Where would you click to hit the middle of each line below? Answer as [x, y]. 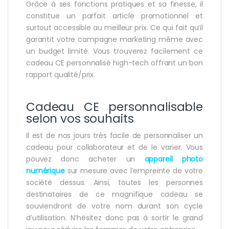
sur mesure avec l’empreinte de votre [134, 171]
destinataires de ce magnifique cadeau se [114, 194]
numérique [45, 171]
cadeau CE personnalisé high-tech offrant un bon [114, 63]
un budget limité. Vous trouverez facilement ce [114, 51]
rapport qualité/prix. [61, 75]
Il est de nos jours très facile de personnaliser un [114, 136]
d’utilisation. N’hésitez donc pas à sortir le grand [114, 218]
